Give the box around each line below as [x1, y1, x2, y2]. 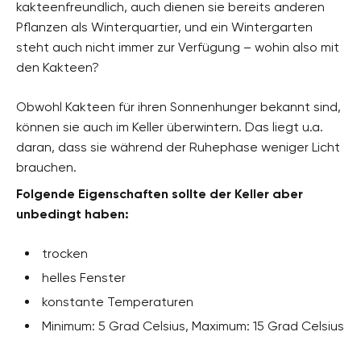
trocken [42, 246, 88, 262]
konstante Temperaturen [42, 294, 193, 310]
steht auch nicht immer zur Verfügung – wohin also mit [16, 39, 339, 56]
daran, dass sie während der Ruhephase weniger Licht [16, 139, 340, 156]
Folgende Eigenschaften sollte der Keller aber [16, 186, 303, 202]
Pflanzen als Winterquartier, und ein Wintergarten [16, 19, 313, 35]
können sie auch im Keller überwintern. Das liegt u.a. [16, 119, 323, 135]
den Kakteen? [16, 60, 99, 76]
